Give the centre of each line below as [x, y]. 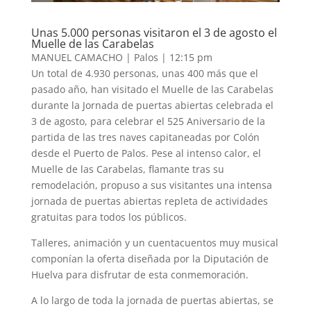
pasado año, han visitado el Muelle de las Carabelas [152, 90]
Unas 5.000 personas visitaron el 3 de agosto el [154, 33]
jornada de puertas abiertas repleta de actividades [149, 201]
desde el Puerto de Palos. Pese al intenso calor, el [146, 153]
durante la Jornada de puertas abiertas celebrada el [152, 106]
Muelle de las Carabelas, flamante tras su [127, 169]
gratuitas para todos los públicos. [109, 217]
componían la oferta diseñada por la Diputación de [150, 259]
